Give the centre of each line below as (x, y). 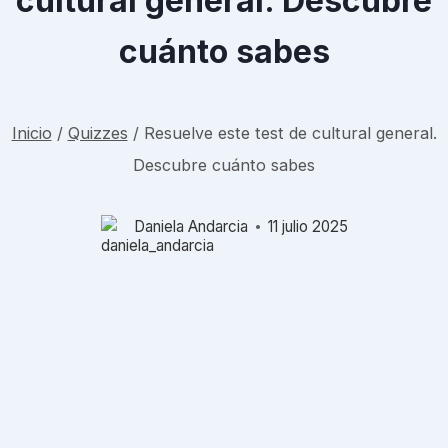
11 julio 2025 (307, 227)
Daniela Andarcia (190, 227)
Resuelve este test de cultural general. (290, 133)
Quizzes (97, 133)
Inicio (31, 133)
